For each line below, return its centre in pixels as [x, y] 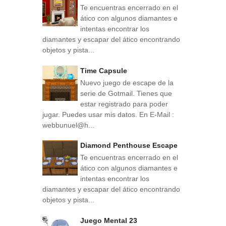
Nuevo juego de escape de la [127, 82]
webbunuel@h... [68, 125]
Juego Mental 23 [109, 220]
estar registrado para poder [124, 104]
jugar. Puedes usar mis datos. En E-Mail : [108, 114]
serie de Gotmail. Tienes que [126, 93]
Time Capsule [104, 71]
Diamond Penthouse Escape [129, 146]
